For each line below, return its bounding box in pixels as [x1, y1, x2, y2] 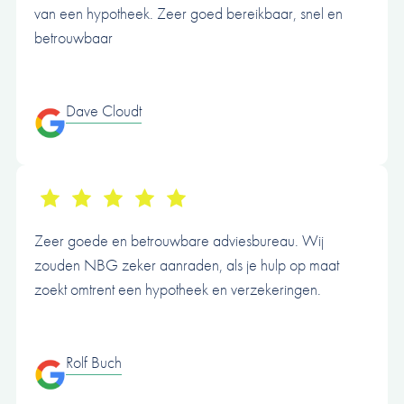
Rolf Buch [66, 352, 122, 373]
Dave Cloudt [66, 100, 142, 122]
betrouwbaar [34, 27, 113, 49]
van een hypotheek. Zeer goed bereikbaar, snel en [34, 3, 343, 24]
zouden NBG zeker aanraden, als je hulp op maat [34, 254, 339, 276]
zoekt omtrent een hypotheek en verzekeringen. [34, 279, 321, 300]
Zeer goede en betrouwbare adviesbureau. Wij [34, 230, 324, 252]
